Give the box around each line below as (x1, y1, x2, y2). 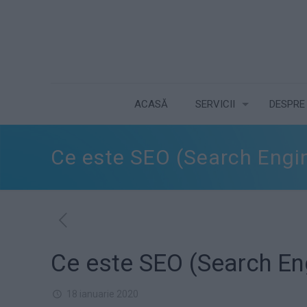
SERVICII (195, 98, 236, 110)
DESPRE (269, 98, 306, 110)
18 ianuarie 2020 (66, 288, 138, 299)
